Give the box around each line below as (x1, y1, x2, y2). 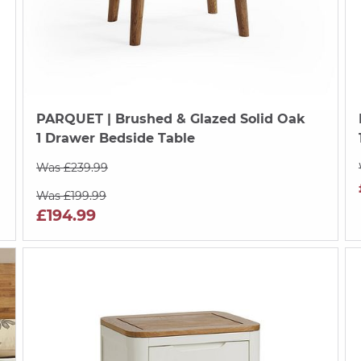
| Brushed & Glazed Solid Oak (102, 110, 305, 127)
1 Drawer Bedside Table (35, 130, 195, 146)
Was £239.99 (35, 160, 108, 175)
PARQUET (35, 110, 103, 127)
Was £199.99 (35, 188, 106, 203)
